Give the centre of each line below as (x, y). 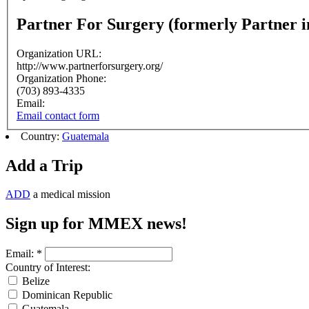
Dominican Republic (66, 295)
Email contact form (58, 115)
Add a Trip (44, 165)
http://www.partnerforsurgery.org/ (90, 66)
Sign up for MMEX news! (96, 224)
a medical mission (70, 195)
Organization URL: (60, 53)
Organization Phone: (63, 78)
